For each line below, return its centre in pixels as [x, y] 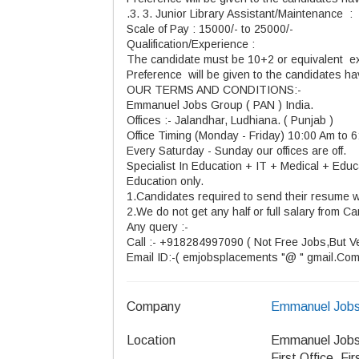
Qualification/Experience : [192, 44]
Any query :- [157, 227]
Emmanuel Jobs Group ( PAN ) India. [220, 105]
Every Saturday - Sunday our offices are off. [236, 151]
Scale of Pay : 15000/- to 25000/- [212, 29]
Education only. [165, 181]
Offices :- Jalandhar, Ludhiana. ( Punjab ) [230, 120]
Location [151, 340]
